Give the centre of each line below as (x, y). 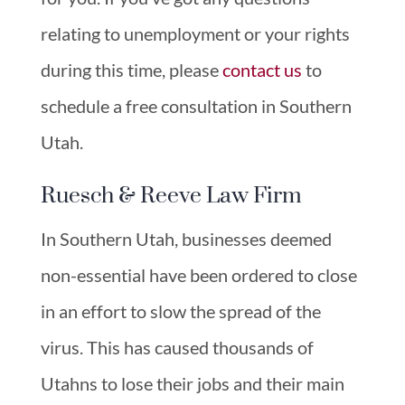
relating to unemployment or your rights (195, 33)
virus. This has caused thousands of (177, 347)
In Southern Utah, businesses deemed (186, 238)
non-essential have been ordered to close (198, 274)
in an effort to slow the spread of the (180, 311)
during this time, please (131, 69)
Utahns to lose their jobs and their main (192, 383)
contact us (262, 69)
